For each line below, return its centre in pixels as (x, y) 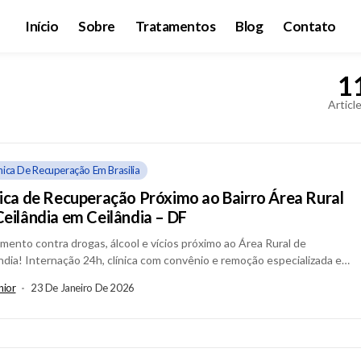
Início (42, 26)
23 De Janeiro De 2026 (82, 288)
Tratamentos (175, 26)
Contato (309, 26)
